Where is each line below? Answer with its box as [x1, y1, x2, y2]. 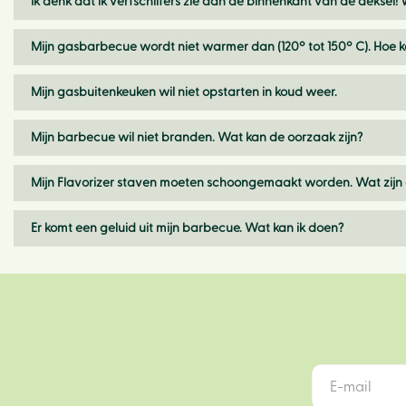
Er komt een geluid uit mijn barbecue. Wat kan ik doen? [31, 222, 343, 235]
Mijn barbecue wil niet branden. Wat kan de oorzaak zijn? [31, 131, 362, 144]
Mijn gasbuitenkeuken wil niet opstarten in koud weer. [31, 86, 337, 99]
